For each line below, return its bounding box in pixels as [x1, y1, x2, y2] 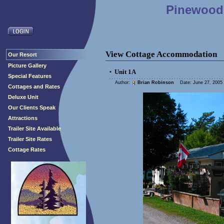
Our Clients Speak [8, 104, 55, 110]
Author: [114, 80, 131, 85]
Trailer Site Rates [8, 136, 52, 142]
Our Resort [8, 51, 37, 57]
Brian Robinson [135, 80, 174, 85]
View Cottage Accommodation [105, 49, 217, 59]
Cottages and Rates [8, 83, 60, 89]
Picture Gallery [8, 62, 46, 68]
